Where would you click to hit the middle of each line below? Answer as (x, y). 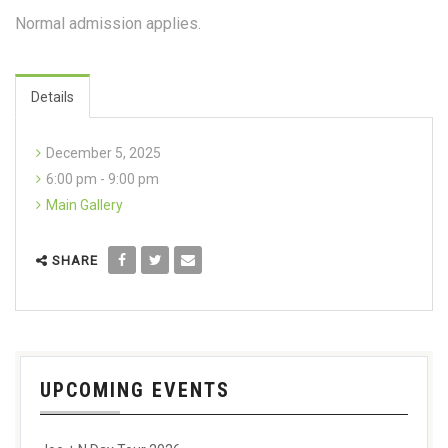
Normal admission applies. (108, 23)
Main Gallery (84, 204)
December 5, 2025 (103, 152)
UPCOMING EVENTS (135, 389)
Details (52, 96)
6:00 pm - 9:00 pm (102, 178)
